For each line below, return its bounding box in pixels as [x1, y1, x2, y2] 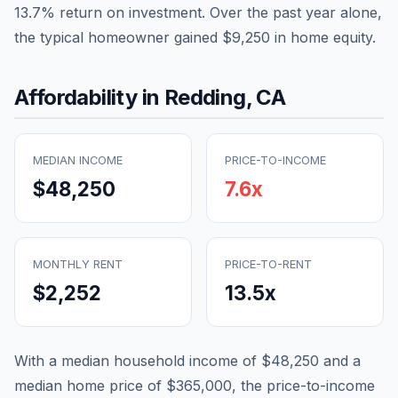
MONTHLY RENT [33, 257, 123, 271]
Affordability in [14, 84, 164, 110]
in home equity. [270, 28, 376, 46]
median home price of [14, 376, 166, 394]
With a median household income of [14, 351, 261, 370]
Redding [163, 84, 246, 110]
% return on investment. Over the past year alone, [41, 3, 382, 21]
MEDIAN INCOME [33, 153, 123, 167]
